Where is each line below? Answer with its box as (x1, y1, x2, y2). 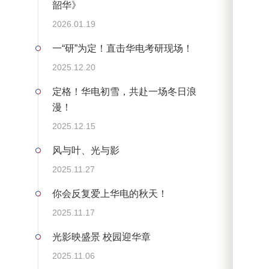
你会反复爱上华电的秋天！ (52, 189, 168, 199)
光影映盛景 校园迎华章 (52, 232, 151, 243)
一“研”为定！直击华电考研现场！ (52, 43, 193, 54)
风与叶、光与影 (52, 145, 119, 156)
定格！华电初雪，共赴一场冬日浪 (52, 86, 196, 97)
